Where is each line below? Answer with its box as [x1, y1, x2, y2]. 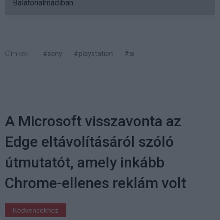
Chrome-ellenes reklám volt [5, 174, 186, 192]
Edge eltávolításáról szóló [5, 133, 174, 151]
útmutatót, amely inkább [5, 154, 165, 171]
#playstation [74, 50, 113, 58]
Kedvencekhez [13, 206, 58, 215]
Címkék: [5, 50, 29, 58]
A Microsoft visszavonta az [5, 112, 181, 130]
